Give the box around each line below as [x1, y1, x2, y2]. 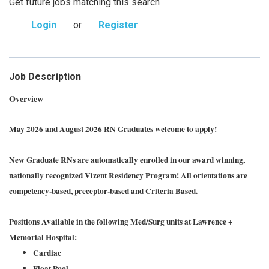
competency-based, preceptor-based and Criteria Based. [9, 185, 198, 197]
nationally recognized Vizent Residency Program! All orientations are [9, 169, 247, 181]
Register [98, 19, 138, 31]
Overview [9, 92, 43, 105]
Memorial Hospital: [9, 231, 77, 243]
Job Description [9, 71, 81, 82]
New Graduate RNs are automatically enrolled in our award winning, [9, 154, 245, 166]
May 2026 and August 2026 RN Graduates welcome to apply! [9, 123, 217, 135]
